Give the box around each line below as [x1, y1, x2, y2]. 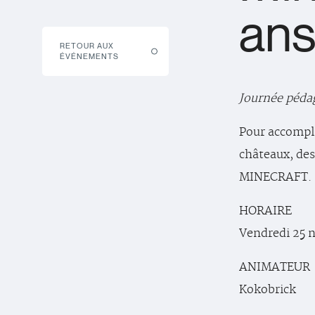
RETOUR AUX [60, 41, 114, 51]
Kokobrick [239, 283, 296, 297]
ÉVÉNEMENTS [60, 51, 119, 62]
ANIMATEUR [239, 260, 310, 274]
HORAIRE [239, 204, 292, 218]
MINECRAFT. [239, 170, 312, 184]
